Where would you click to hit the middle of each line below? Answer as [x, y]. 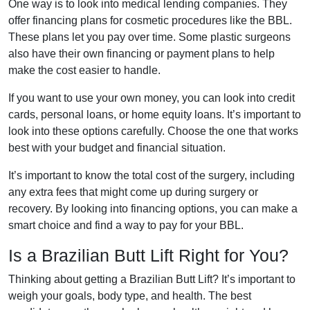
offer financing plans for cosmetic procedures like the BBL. [150, 20]
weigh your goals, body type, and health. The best [130, 296]
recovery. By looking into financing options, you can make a [153, 209]
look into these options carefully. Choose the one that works [153, 131]
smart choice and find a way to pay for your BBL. [126, 225]
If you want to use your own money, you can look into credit [152, 98]
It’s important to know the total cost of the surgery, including [152, 175]
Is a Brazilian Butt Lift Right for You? [148, 255]
